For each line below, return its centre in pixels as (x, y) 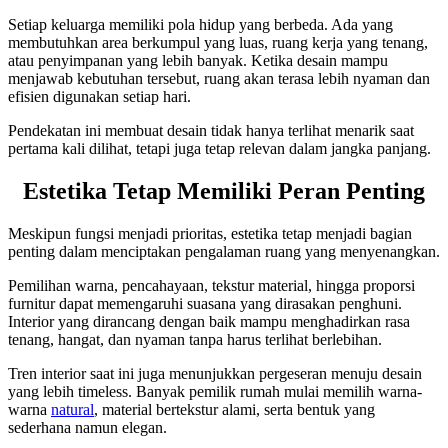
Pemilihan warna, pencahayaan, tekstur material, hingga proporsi (211, 285)
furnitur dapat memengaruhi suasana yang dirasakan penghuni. (205, 303)
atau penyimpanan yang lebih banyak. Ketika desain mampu (198, 61)
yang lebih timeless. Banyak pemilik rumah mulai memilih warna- (215, 391)
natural (72, 409)
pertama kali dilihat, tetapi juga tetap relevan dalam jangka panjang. (219, 149)
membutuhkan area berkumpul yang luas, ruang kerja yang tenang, (218, 43)
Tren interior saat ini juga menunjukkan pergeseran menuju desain (215, 373)
